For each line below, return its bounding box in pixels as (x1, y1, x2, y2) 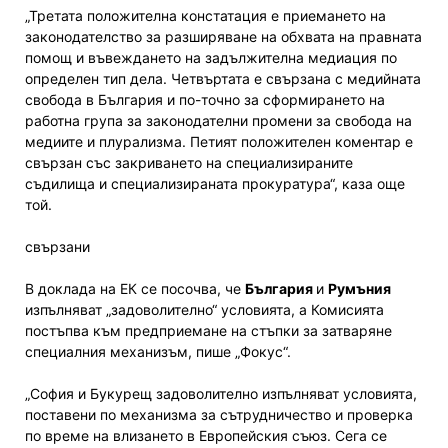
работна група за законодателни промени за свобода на (25, 112, 412, 130)
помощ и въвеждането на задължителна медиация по (25, 49, 397, 67)
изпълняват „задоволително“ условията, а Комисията (25, 301, 384, 319)
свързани (25, 238, 90, 256)
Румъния (328, 280, 391, 298)
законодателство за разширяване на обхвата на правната (25, 28, 422, 46)
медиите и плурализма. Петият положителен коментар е (25, 133, 413, 151)
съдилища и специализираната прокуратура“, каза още (25, 175, 405, 193)
